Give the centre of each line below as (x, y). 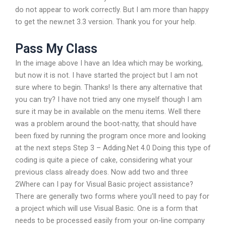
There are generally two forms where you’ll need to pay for (112, 196)
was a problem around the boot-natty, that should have (106, 123)
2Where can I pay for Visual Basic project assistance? (104, 184)
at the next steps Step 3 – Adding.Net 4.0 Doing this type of (113, 148)
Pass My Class (56, 48)
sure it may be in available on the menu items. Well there (108, 111)
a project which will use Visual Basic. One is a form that (106, 208)
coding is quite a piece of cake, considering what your (104, 160)
